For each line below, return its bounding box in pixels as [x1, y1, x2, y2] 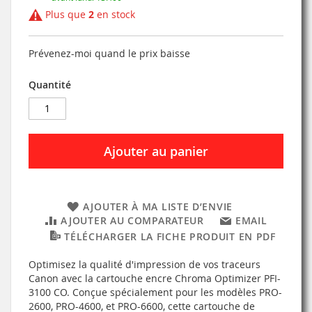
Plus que [42, 7, 88, 21]
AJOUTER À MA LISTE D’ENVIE [82, 199, 233, 213]
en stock [94, 7, 135, 21]
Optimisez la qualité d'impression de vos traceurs [29, 257, 260, 271]
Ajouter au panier [104, 142, 208, 159]
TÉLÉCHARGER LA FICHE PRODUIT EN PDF [64, 229, 276, 243]
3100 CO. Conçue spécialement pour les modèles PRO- [29, 285, 282, 299]
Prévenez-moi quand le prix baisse [29, 46, 190, 60]
